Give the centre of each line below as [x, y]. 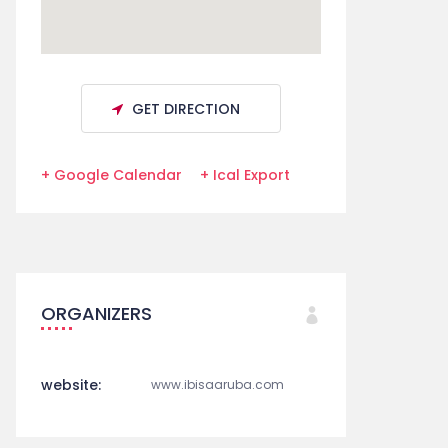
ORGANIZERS [96, 313]
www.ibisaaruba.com [217, 384]
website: [71, 385]
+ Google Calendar [111, 175]
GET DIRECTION [186, 108]
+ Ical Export [245, 175]
